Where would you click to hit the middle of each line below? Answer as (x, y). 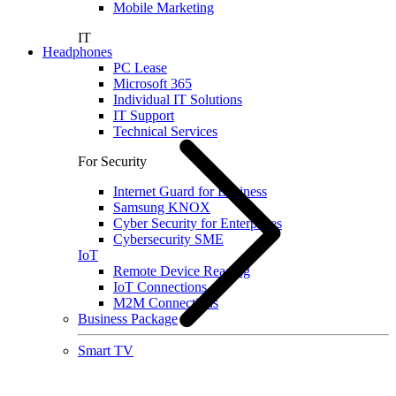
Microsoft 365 (152, 83)
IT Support (144, 115)
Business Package (128, 318)
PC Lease (140, 67)
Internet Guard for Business (190, 191)
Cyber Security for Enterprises (198, 223)
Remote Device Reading (182, 270)
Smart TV (106, 350)
